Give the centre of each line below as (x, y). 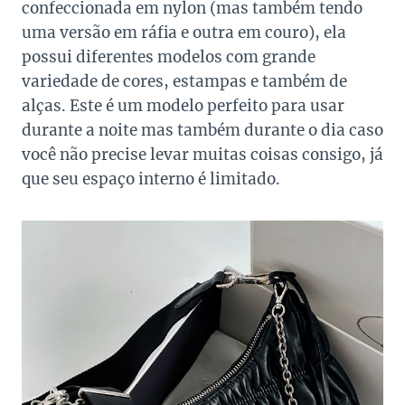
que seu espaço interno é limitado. (151, 179)
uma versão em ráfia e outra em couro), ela (184, 33)
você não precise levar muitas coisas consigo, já (202, 155)
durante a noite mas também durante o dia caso (202, 131)
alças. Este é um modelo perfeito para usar (183, 106)
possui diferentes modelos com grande (169, 57)
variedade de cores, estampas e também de (184, 82)
